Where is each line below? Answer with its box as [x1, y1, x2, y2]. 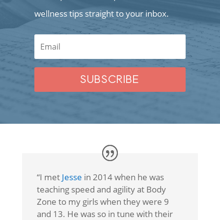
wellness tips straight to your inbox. [34, 7, 169, 19]
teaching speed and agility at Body [36, 183, 166, 195]
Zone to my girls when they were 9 [36, 195, 169, 207]
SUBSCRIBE [80, 73, 140, 85]
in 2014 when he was [82, 171, 164, 183]
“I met [36, 171, 62, 183]
